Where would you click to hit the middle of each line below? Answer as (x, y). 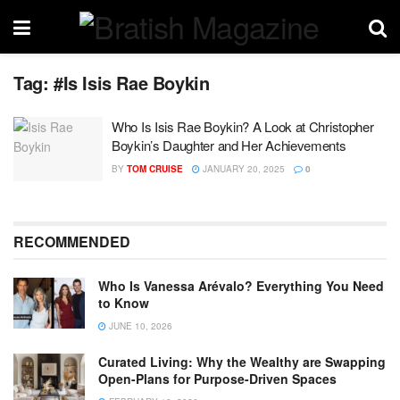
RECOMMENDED (72, 241)
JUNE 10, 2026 (139, 325)
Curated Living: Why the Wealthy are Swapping (242, 361)
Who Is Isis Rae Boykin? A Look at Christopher (243, 126)
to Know (124, 302)
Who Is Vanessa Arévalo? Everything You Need (241, 285)
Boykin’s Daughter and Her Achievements (229, 145)
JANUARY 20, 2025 (242, 169)
